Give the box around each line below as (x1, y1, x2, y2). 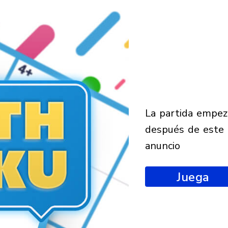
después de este (145, 122, 224, 136)
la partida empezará (145, 106, 151, 120)
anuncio (145, 138, 180, 153)
